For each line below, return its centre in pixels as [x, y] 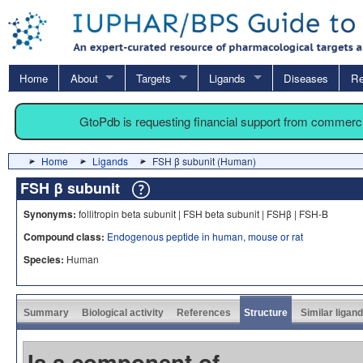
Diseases [306, 78]
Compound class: [64, 236]
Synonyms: [50, 214]
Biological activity [123, 312]
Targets [153, 78]
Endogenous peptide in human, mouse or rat [205, 236]
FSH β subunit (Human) [204, 160]
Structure [266, 312]
